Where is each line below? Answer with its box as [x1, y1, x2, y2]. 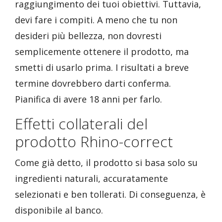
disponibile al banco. [15, 204, 103, 216]
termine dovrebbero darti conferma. [15, 77, 171, 89]
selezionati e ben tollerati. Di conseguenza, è [15, 188, 206, 200]
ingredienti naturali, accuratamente [15, 172, 168, 184]
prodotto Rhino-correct [15, 131, 173, 152]
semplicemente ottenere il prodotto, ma [15, 46, 189, 57]
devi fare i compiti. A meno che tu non [15, 14, 177, 26]
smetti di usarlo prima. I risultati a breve [15, 61, 189, 73]
